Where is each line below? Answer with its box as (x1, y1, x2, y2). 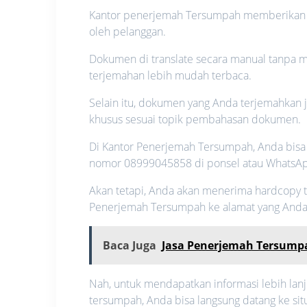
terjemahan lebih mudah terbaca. (89, 67, 252, 83)
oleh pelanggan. (89, 23, 167, 39)
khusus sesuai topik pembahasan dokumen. (89, 111, 302, 127)
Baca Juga (103, 237, 157, 253)
